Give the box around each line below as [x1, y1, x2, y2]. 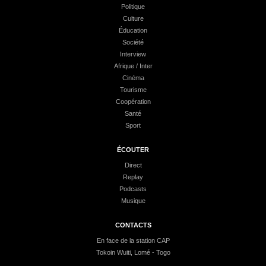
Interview [120, 50, 146, 58]
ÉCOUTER [117, 146, 149, 153]
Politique [121, 3, 145, 10]
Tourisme [119, 86, 147, 93]
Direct [124, 161, 142, 169]
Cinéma [122, 74, 144, 81]
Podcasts [119, 185, 147, 192]
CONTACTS [115, 221, 151, 229]
